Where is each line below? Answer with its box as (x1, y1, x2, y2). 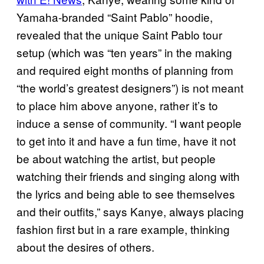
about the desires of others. (16, 238, 154, 255)
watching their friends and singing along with (16, 167, 240, 184)
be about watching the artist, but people (16, 150, 216, 166)
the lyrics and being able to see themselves (16, 185, 235, 202)
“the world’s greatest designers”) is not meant (16, 79, 243, 95)
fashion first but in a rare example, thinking (16, 220, 230, 237)
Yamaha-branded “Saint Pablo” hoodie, (16, 8, 213, 25)
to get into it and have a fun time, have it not (16, 132, 236, 148)
